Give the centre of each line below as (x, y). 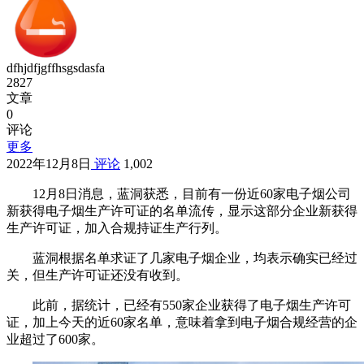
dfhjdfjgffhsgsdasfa (56, 68)
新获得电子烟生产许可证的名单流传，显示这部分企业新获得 (182, 211)
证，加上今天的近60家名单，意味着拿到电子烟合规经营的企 (182, 323)
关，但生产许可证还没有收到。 (97, 275)
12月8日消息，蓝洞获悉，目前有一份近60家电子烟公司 (192, 194)
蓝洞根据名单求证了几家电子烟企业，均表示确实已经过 (195, 258)
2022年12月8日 (49, 164)
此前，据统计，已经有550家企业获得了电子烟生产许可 (192, 305)
